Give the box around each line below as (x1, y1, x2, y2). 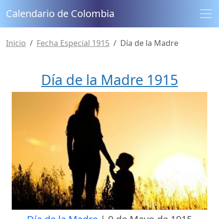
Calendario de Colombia (6, 7, 114, 20)
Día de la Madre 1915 (41, 70, 178, 89)
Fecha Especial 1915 (37, 38, 109, 48)
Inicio (6, 38, 26, 48)
